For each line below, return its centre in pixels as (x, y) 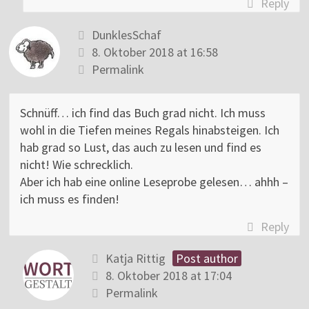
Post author (207, 259)
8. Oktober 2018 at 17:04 (169, 276)
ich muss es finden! (70, 199)
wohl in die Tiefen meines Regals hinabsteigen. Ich (150, 130)
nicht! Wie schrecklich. (77, 165)
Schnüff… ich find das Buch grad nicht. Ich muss (143, 113)
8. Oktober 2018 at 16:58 (155, 52)
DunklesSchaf (127, 35)
